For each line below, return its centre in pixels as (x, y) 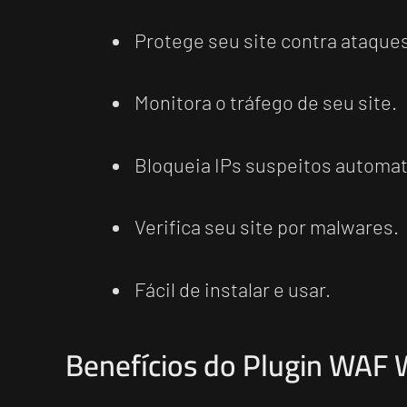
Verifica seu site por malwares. (267, 227)
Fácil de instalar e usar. (233, 288)
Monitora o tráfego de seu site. (266, 102)
